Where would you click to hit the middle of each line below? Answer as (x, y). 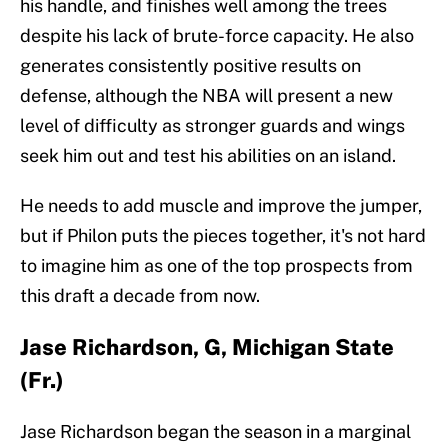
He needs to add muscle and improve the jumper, (221, 206)
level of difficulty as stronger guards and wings (212, 126)
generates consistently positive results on (190, 66)
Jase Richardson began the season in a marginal (215, 432)
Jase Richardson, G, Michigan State (207, 347)
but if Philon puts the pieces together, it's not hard (223, 236)
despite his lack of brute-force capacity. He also (217, 36)
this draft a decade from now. (140, 296)
